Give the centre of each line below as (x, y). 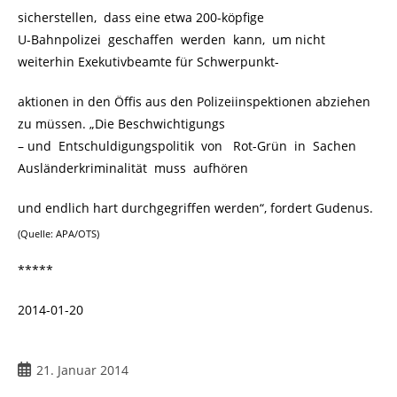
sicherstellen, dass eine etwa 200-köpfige (141, 18)
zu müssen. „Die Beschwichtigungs (121, 124)
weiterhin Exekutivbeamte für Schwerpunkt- (148, 62)
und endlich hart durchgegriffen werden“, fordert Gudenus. (195, 208)
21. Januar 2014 (82, 370)
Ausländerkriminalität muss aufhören (133, 168)
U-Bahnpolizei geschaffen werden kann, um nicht (171, 40)
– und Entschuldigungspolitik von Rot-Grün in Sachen (189, 146)
